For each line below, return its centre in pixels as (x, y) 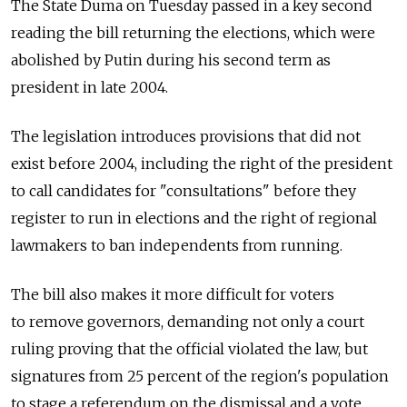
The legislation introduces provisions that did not (186, 137)
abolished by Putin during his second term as (171, 60)
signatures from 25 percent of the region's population (200, 377)
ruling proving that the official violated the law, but (189, 349)
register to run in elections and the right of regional (194, 218)
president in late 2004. (89, 88)
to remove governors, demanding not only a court (188, 322)
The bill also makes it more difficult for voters (173, 295)
